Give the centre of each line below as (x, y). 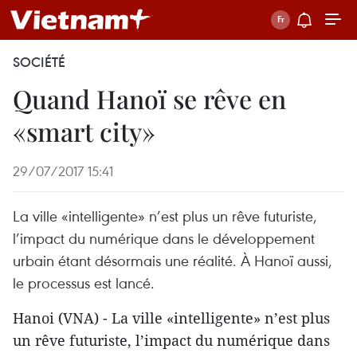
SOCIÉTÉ (39, 62)
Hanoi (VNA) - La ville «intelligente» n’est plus (171, 318)
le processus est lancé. (84, 282)
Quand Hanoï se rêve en (149, 98)
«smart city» (84, 131)
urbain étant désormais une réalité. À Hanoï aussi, (173, 260)
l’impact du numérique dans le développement (164, 238)
